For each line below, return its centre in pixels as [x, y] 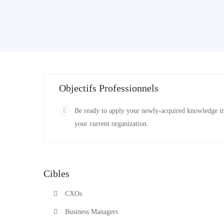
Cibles [56, 173]
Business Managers [91, 212]
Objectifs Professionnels [109, 88]
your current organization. [111, 124]
